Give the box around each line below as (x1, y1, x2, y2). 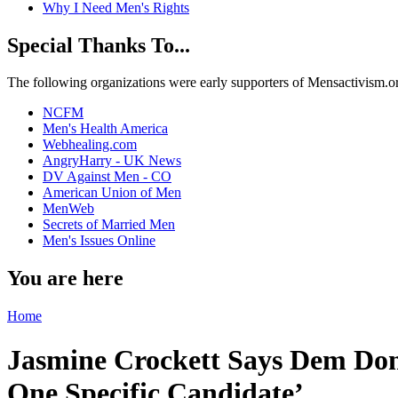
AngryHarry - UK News (43, 153, 181, 169)
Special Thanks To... (7, 33, 190, 57)
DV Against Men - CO (43, 169, 171, 185)
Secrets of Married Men (43, 217, 175, 233)
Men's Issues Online (43, 233, 155, 249)
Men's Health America (43, 121, 168, 137)
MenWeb (43, 201, 94, 217)
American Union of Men (43, 185, 181, 201)
